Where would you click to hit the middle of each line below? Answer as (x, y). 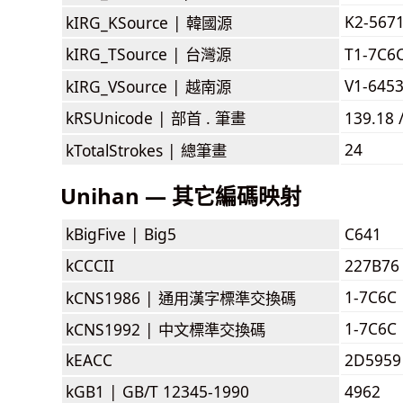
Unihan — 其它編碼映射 (181, 195)
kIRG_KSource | (126, 22)
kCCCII (90, 265)
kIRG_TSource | (125, 54)
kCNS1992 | (112, 329)
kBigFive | (105, 233)
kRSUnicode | (118, 117)
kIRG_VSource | (125, 86)
